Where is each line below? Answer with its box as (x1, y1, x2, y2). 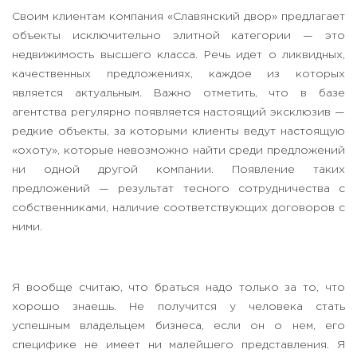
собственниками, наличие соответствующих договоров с (12, 203, 345, 214)
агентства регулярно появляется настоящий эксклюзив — (12, 108, 345, 118)
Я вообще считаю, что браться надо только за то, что (12, 283, 345, 293)
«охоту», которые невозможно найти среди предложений (12, 146, 345, 156)
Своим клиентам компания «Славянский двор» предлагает (12, 12, 345, 22)
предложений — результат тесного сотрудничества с (12, 184, 345, 194)
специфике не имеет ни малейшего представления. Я (12, 340, 345, 351)
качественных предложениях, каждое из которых (12, 69, 345, 80)
